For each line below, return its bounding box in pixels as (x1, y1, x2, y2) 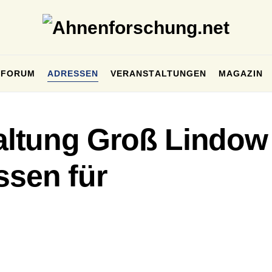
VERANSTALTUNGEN (110, 68, 206, 78)
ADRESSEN (47, 68, 99, 78)
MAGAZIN (218, 68, 263, 78)
